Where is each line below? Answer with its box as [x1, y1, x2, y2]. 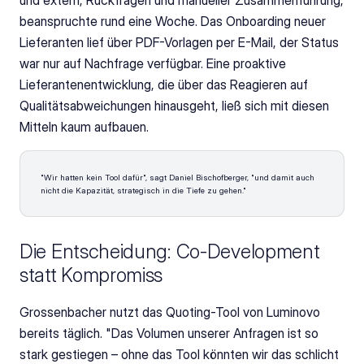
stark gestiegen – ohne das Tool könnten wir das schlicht [19, 346, 339, 362]
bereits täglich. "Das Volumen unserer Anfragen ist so [19, 325, 318, 341]
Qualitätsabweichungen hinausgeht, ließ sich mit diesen [19, 97, 329, 114]
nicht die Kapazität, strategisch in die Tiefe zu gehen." [41, 185, 246, 195]
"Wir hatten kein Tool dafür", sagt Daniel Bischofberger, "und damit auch [41, 172, 314, 182]
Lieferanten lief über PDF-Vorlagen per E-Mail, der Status [19, 34, 339, 50]
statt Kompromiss [19, 263, 163, 287]
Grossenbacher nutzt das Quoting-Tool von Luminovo [19, 304, 320, 320]
